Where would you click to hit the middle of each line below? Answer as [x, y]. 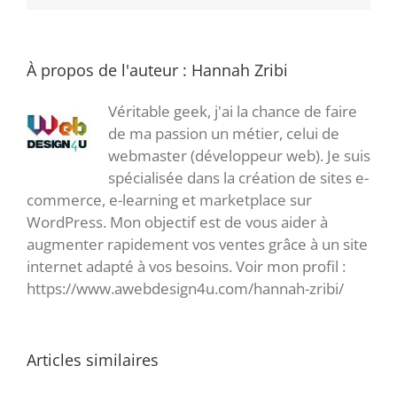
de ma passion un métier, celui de [224, 134]
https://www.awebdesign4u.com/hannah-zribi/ [185, 289]
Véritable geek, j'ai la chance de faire [233, 112]
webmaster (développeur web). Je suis [239, 156]
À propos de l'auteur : [109, 70]
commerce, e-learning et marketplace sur [169, 200]
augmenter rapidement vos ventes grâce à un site [197, 245]
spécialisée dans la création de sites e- [238, 178]
